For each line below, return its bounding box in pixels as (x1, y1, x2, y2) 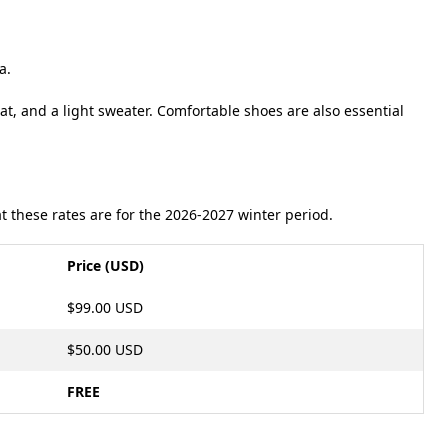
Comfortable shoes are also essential (157, 101, 404, 120)
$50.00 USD (67, 340, 143, 359)
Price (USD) (67, 256, 144, 275)
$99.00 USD (67, 298, 143, 317)
